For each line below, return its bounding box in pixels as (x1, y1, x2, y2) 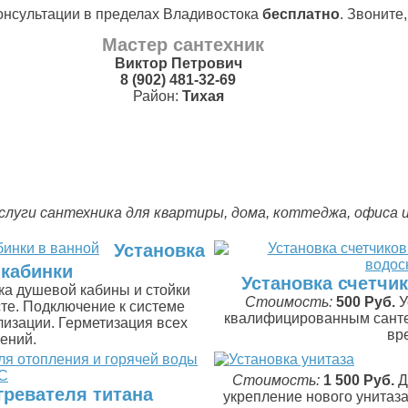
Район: (132, 88, 182, 104)
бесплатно (261, 6, 340, 22)
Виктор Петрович (114, 56, 242, 71)
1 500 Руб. (323, 372, 394, 388)
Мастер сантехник (101, 35, 264, 55)
